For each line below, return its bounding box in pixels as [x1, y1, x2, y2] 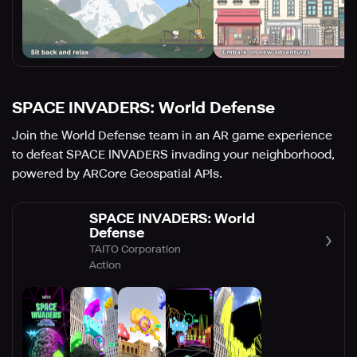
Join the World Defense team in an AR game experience [12, 128, 332, 143]
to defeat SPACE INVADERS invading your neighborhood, [12, 147, 335, 163]
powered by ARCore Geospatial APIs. [12, 167, 222, 182]
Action [89, 259, 121, 272]
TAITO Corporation [89, 243, 181, 256]
